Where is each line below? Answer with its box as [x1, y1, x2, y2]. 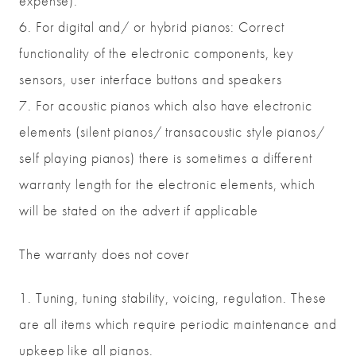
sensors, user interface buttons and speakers [19, 70, 282, 89]
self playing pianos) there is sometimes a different [19, 149, 312, 168]
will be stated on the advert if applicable [19, 201, 258, 220]
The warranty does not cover [19, 245, 191, 264]
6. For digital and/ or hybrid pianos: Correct [19, 17, 284, 37]
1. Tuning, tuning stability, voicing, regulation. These [19, 288, 327, 308]
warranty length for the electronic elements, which [19, 175, 315, 194]
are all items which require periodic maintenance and [19, 315, 337, 334]
